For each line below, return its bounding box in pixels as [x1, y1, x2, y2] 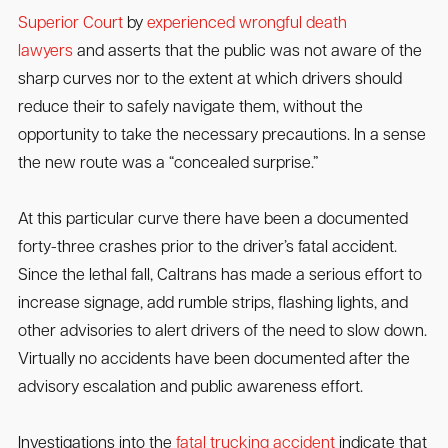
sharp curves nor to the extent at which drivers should [17, 72, 402, 89]
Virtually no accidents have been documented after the [17, 352, 410, 369]
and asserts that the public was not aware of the [72, 44, 422, 61]
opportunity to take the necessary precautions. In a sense [17, 128, 426, 145]
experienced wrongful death [146, 16, 347, 33]
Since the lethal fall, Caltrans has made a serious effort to [17, 268, 422, 285]
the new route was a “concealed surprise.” [17, 156, 318, 173]
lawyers [17, 44, 73, 61]
